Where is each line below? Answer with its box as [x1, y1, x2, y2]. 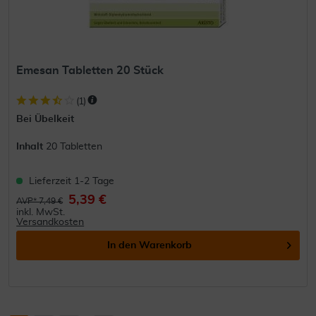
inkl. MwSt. [16, 207, 66, 217]
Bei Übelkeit [16, 114, 75, 124]
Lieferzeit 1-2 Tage [29, 176, 115, 186]
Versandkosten [16, 217, 85, 227]
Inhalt [16, 141, 47, 152]
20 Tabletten [46, 141, 103, 152]
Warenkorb [139, 240, 193, 250]
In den [107, 240, 137, 250]
